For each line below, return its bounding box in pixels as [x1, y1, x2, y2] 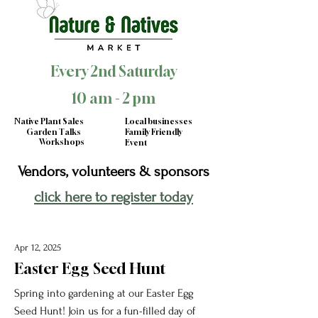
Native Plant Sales [14, 116, 84, 126]
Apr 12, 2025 [14, 241, 61, 253]
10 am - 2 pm [72, 89, 155, 107]
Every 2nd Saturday [50, 62, 177, 80]
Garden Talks [26, 126, 81, 136]
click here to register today [34, 188, 193, 205]
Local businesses [125, 116, 192, 126]
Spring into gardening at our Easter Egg [14, 286, 194, 300]
